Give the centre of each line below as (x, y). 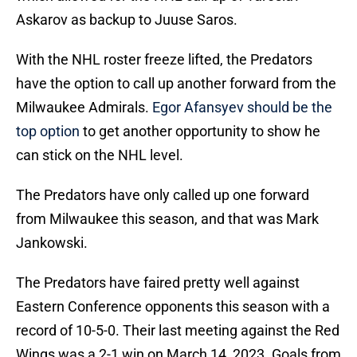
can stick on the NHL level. (100, 155)
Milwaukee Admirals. (84, 108)
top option (48, 131)
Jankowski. (52, 243)
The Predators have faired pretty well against (158, 283)
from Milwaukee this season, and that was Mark (167, 219)
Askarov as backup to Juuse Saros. (127, 20)
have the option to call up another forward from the (176, 84)
